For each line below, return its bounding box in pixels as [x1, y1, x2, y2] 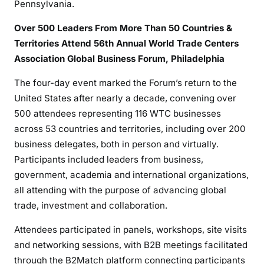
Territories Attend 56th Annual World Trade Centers [14, 37, 239, 49]
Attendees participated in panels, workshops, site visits [14, 224, 247, 236]
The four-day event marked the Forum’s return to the [14, 77, 237, 88]
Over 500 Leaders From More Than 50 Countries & [14, 22, 232, 34]
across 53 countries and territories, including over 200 [14, 123, 246, 134]
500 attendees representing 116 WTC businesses [14, 107, 221, 119]
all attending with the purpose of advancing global [14, 184, 226, 196]
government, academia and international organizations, [14, 169, 249, 180]
